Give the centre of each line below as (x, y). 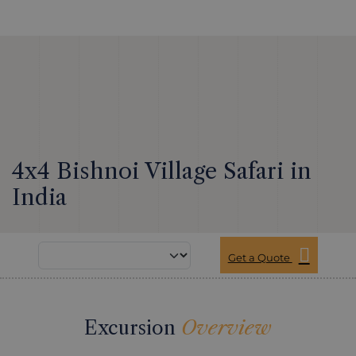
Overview (226, 328)
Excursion (133, 328)
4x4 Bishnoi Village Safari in (162, 171)
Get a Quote (260, 257)
